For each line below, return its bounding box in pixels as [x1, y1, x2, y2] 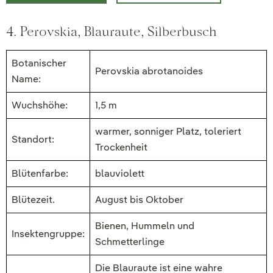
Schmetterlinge [95, 235, 165, 249]
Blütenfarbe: [12, 167, 68, 180]
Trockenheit [95, 141, 147, 154]
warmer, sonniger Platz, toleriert [95, 125, 241, 138]
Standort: [12, 133, 54, 146]
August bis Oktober [95, 193, 183, 207]
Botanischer [12, 57, 66, 70]
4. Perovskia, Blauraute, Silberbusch [6, 23, 217, 40]
